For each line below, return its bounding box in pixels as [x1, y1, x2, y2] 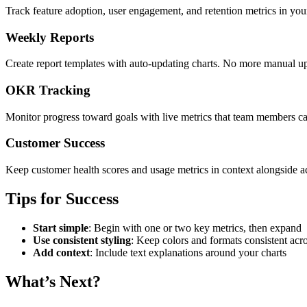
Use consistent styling [33, 234, 131, 246]
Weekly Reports [5, 29, 94, 45]
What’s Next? [5, 272, 101, 291]
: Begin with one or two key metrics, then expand [88, 221, 302, 234]
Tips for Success [5, 190, 119, 208]
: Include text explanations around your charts [90, 246, 286, 258]
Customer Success [5, 136, 105, 151]
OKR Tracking [5, 82, 90, 97]
